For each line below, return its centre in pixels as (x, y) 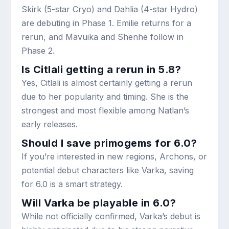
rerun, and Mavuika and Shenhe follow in (103, 37)
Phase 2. (38, 50)
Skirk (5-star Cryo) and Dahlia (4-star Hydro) (110, 9)
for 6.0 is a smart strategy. (72, 184)
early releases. (50, 124)
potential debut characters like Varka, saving (108, 170)
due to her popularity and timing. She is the (105, 96)
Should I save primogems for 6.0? (109, 143)
